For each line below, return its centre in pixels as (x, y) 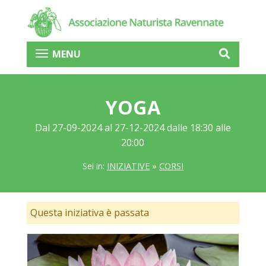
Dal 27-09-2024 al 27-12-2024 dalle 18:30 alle (133, 127)
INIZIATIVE (128, 166)
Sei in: (94, 166)
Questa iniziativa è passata (89, 213)
